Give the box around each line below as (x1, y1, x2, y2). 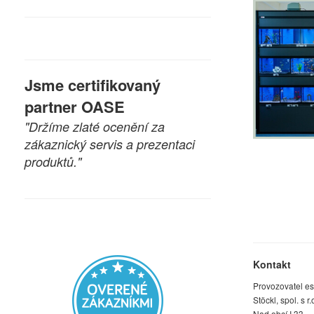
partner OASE (25, 95, 125, 118)
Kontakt (253, 257, 291, 271)
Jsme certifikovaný (25, 74, 161, 96)
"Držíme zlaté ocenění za (25, 118, 165, 135)
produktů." (25, 153, 81, 170)
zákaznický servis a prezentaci (25, 135, 195, 153)
